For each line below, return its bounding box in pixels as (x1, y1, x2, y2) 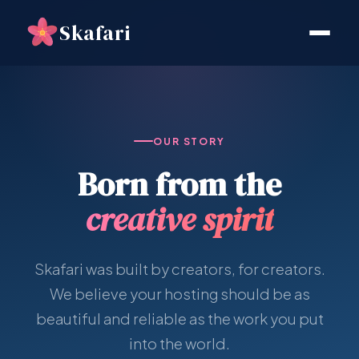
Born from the (78, 162, 281, 206)
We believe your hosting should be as (49, 284, 310, 303)
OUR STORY (153, 135, 225, 147)
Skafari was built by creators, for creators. (34, 259, 325, 278)
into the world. (129, 333, 230, 353)
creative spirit (85, 197, 274, 241)
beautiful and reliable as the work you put (35, 309, 324, 328)
